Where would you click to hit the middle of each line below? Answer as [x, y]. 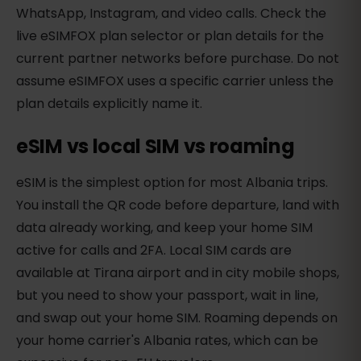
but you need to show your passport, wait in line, [167, 296]
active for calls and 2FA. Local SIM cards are [154, 251]
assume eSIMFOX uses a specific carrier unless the [175, 81]
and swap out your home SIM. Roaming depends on [177, 318]
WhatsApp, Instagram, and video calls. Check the [171, 14]
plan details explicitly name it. [109, 104]
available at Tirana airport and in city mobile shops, [178, 273]
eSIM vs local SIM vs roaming [156, 147]
